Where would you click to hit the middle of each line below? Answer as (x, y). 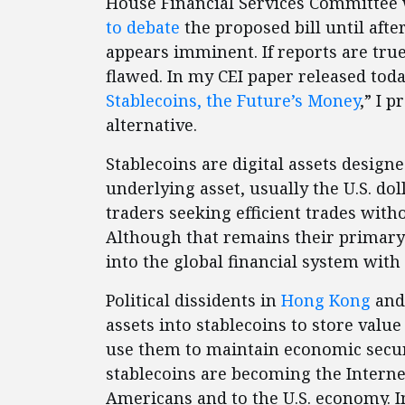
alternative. (156, 125)
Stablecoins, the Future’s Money (233, 101)
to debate (143, 28)
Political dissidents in (193, 301)
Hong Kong (326, 301)
